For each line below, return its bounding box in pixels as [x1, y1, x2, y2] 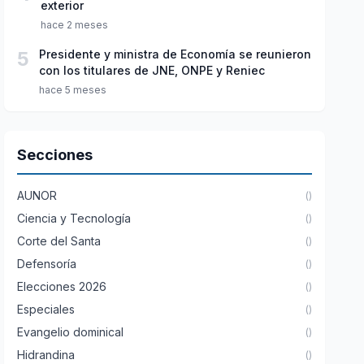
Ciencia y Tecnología [17, 211, 132, 225]
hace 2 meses [41, 19, 109, 31]
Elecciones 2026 [17, 279, 107, 293]
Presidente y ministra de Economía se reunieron [39, 47, 312, 61]
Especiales [17, 302, 76, 316]
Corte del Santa [17, 234, 102, 248]
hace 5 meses [39, 84, 107, 96]
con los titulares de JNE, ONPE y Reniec [39, 63, 266, 77]
